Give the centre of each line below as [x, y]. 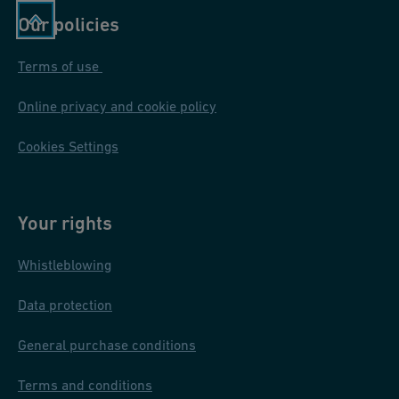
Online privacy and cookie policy [117, 106]
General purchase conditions [107, 344]
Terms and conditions [85, 384]
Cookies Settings [68, 146]
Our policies [69, 24]
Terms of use [60, 65]
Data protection [65, 304]
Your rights [65, 223]
